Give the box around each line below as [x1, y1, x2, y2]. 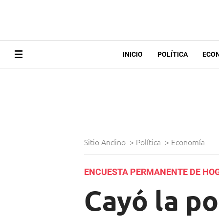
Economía [171, 136, 207, 148]
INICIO [122, 50, 143, 59]
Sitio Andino [84, 136, 128, 148]
